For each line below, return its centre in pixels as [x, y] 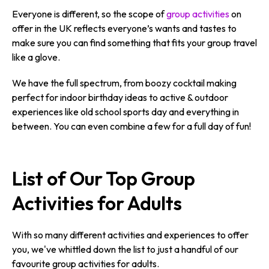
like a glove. [36, 57]
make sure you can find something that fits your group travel [134, 43]
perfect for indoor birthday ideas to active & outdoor [120, 98]
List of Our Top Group [104, 178]
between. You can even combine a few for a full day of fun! [131, 126]
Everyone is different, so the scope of [89, 14]
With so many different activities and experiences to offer [130, 234]
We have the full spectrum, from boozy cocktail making [124, 83]
